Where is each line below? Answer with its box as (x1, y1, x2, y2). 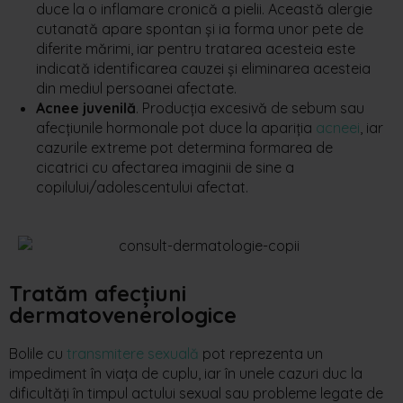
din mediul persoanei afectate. (36, 78, 237, 97)
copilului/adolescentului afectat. (36, 177, 248, 196)
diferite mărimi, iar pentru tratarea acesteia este (36, 39, 355, 58)
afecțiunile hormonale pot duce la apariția (36, 118, 316, 137)
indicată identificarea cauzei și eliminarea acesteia (36, 58, 371, 77)
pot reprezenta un (199, 344, 323, 363)
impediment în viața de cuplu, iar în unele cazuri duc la (9, 363, 363, 382)
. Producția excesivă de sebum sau (136, 98, 364, 117)
